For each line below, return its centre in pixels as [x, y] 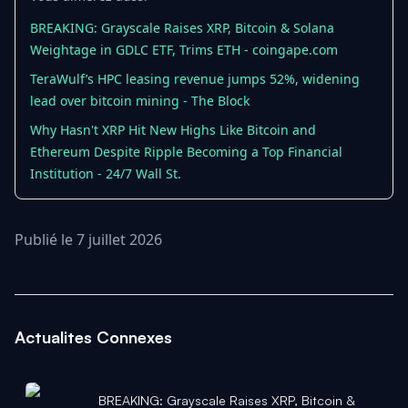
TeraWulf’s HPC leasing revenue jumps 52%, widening [195, 79]
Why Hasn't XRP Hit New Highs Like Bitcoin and [173, 130]
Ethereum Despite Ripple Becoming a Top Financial [186, 152]
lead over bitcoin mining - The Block [140, 101]
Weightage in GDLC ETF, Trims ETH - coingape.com [184, 50]
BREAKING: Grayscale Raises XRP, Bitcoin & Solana [182, 28]
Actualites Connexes [93, 337]
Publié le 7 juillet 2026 [88, 240]
